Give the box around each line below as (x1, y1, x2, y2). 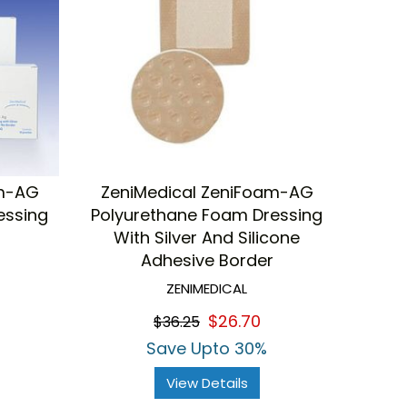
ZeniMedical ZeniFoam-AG (100, 181, 313, 204)
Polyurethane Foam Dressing (91, 203, 323, 227)
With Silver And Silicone (114, 226, 301, 250)
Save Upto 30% (146, 337, 268, 361)
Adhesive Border (140, 249, 273, 273)
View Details (165, 373, 248, 393)
